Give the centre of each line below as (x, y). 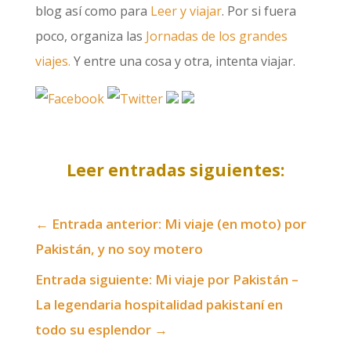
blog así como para (92, 11)
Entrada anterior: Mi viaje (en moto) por (179, 224)
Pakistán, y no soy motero (119, 249)
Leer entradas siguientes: (175, 170)
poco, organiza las (90, 36)
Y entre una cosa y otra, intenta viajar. (183, 61)
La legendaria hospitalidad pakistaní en (159, 304)
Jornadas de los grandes (216, 36)
